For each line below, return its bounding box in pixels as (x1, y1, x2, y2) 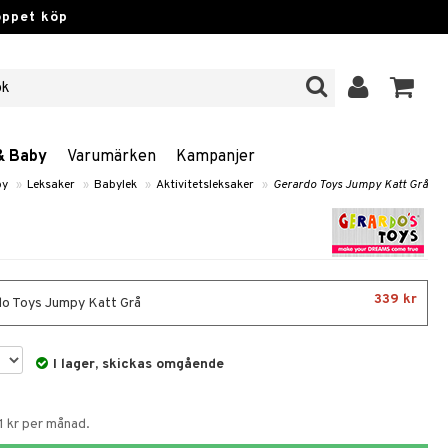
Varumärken (67, 147, 156, 167)
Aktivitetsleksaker (156, 177, 254, 193)
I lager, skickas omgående (53, 356, 225, 373)
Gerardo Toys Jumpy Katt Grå (273, 177, 428, 193)
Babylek (94, 177, 137, 193)
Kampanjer (176, 147, 255, 167)
